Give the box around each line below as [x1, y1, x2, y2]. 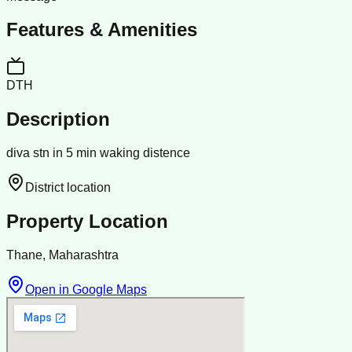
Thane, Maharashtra [6, 247, 119, 262]
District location [25, 181, 111, 195]
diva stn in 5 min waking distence [6, 146, 190, 160]
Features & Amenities [6, 19, 197, 41]
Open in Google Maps [25, 282, 147, 296]
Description [6, 108, 110, 130]
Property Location [6, 211, 168, 233]
